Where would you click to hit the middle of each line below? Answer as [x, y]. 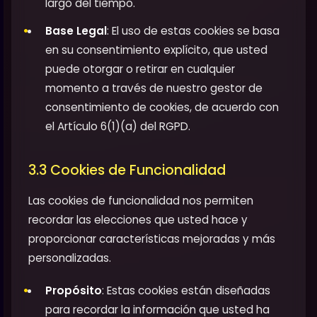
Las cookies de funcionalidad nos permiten [141, 201]
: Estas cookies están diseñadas [186, 291]
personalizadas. [70, 258]
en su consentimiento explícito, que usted [156, 50]
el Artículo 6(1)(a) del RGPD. [118, 127]
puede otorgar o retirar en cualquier [140, 69]
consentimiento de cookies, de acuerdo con [162, 108]
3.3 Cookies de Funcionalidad [127, 171]
